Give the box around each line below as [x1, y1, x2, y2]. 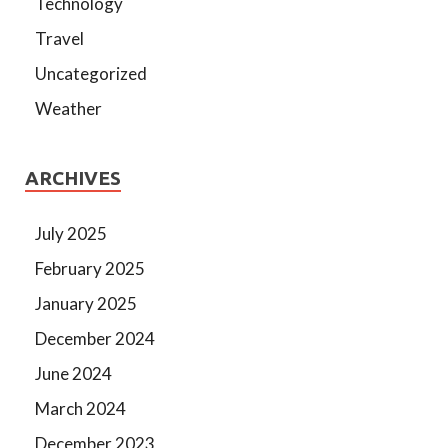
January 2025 [35, 292, 137, 314]
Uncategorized [35, 62, 147, 84]
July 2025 [35, 222, 107, 244]
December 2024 [35, 327, 155, 349]
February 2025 [35, 257, 145, 279]
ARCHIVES [25, 166, 121, 189]
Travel [35, 27, 84, 49]
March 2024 [35, 397, 126, 419]
